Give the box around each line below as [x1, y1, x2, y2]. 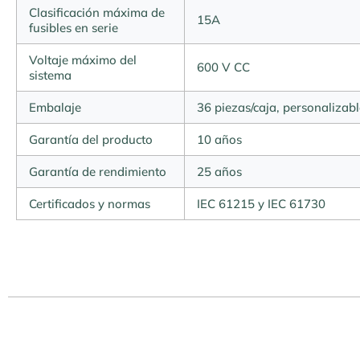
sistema [29, 67, 72, 83]
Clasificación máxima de [29, 5, 165, 20]
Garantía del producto [29, 132, 153, 147]
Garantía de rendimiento [29, 164, 166, 179]
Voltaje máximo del [29, 52, 137, 67]
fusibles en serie [29, 20, 118, 35]
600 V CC [197, 59, 250, 75]
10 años [197, 132, 242, 147]
